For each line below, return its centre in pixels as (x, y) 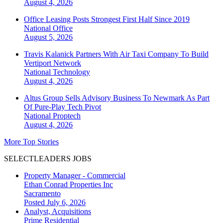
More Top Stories (31, 141)
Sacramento (42, 193)
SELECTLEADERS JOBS (48, 158)
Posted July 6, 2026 (55, 202)
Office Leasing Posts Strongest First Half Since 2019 (107, 19)
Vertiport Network (53, 63)
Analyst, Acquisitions (57, 211)
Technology (71, 72)
